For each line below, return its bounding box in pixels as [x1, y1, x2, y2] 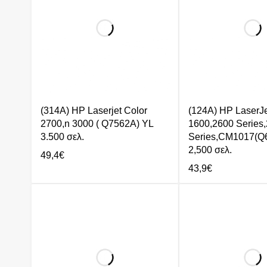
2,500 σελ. [188, 145, 232, 156]
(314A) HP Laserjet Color [41, 105, 147, 116]
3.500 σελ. [41, 132, 84, 142]
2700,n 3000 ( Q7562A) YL [41, 119, 153, 129]
